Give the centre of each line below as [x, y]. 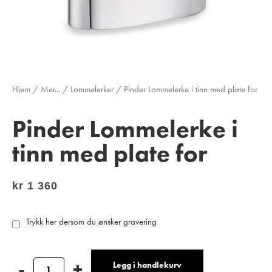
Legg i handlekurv [147, 265]
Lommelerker [92, 89]
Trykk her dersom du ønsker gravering [91, 222]
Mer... [50, 89]
